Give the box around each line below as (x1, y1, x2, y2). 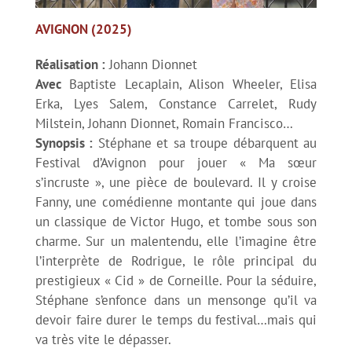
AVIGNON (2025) (35, 20, 132, 38)
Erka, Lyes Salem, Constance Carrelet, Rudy (35, 94, 317, 112)
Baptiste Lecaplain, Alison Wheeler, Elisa (60, 75, 317, 93)
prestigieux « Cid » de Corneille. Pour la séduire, (35, 271, 317, 289)
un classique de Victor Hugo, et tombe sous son (35, 212, 317, 230)
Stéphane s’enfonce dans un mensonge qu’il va (35, 291, 317, 309)
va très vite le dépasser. (35, 330, 171, 348)
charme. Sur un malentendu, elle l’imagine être (35, 232, 317, 250)
